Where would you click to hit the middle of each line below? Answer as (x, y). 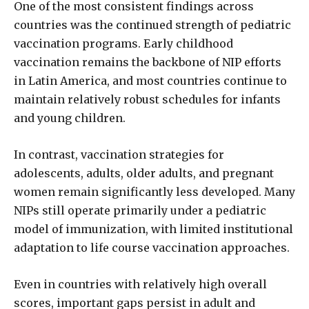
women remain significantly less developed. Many (154, 192)
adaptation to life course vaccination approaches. (152, 248)
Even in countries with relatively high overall (140, 284)
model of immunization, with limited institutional (153, 229)
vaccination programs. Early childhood (123, 43)
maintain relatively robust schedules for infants (147, 99)
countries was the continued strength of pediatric (152, 25)
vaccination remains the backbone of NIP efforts (148, 62)
